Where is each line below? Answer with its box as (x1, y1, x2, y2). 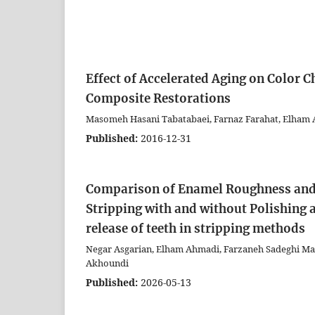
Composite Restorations (86, 91, 231, 106)
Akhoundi (86, 257, 129, 269)
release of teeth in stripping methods (86, 221, 305, 236)
